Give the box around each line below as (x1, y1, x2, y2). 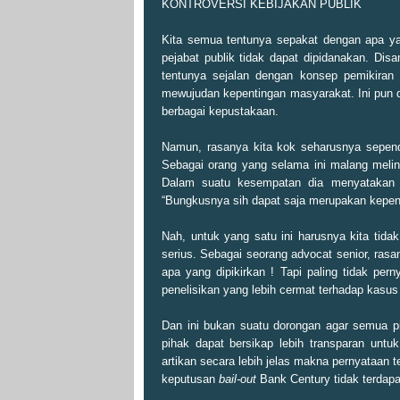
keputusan (162, 372, 219, 387)
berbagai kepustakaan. (162, 104, 279, 119)
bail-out (219, 372, 256, 387)
